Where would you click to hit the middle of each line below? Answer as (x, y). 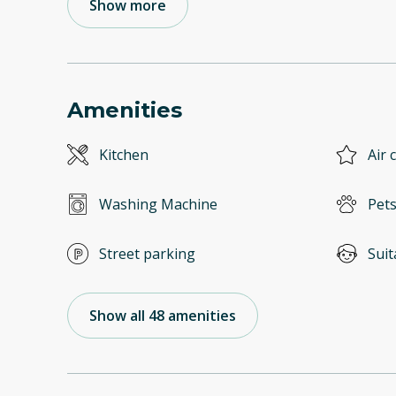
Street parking (147, 254)
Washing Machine (158, 205)
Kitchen (124, 155)
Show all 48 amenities (163, 316)
